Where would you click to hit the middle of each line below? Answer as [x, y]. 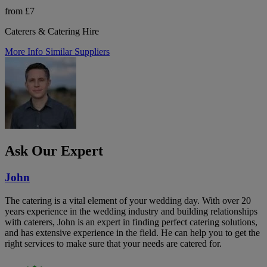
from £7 [20, 11]
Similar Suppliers [77, 52]
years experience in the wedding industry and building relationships [131, 211]
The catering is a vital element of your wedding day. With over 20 [128, 200]
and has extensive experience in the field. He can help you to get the [132, 232]
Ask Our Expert [54, 150]
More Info [25, 52]
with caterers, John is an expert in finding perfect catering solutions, [131, 222]
